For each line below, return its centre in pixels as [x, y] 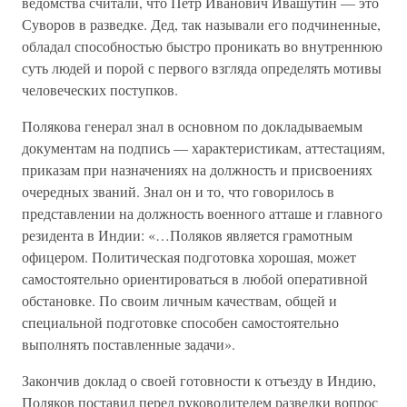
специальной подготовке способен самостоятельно [180, 322]
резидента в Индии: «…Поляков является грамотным [187, 235]
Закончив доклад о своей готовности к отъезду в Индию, [199, 380]
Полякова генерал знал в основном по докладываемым [192, 126]
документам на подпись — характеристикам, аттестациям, [203, 148]
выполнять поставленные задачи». [129, 344]
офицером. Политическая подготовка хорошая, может [189, 257]
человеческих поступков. [100, 89]
